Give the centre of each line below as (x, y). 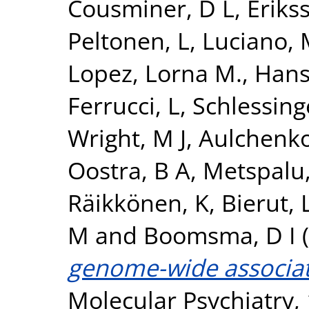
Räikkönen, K (138, 202)
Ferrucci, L (124, 105)
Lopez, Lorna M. (155, 72)
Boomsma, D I (220, 235)
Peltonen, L (129, 40)
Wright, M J (127, 137)
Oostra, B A (129, 170)
